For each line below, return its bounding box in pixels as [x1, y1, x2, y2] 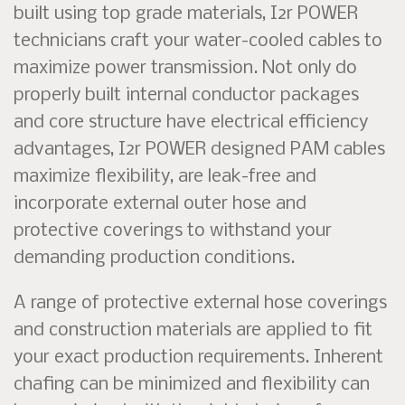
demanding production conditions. [14, 249, 295, 268]
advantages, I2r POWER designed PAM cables [14, 140, 385, 159]
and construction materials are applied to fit [14, 321, 372, 340]
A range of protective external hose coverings [14, 294, 387, 313]
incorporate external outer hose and [14, 194, 306, 213]
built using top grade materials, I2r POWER [14, 5, 358, 24]
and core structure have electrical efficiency [14, 113, 368, 132]
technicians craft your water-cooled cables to [14, 32, 382, 51]
